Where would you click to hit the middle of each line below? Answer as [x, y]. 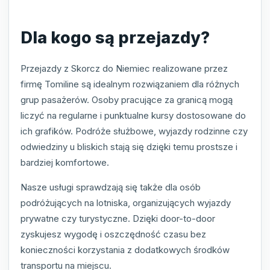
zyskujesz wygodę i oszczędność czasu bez [113, 234]
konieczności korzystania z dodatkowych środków [125, 250]
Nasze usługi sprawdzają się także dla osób [111, 187]
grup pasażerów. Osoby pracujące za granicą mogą [127, 99]
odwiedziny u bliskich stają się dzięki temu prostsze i [129, 146]
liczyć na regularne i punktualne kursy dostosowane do [133, 115]
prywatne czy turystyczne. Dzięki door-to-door [118, 218]
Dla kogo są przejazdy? [115, 37]
